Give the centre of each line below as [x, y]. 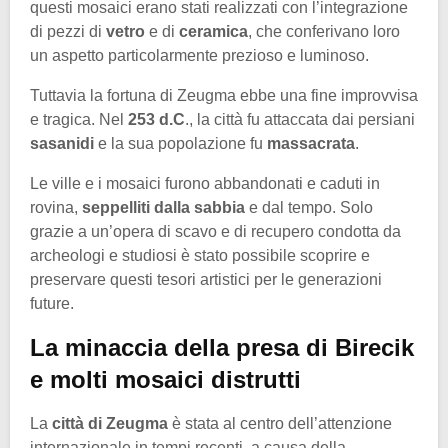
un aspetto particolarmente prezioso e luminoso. [199, 56]
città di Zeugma [110, 424]
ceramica [213, 32]
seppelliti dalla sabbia [163, 208]
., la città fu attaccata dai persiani [300, 120]
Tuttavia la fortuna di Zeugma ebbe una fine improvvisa [224, 96]
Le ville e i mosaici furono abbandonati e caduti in [205, 184]
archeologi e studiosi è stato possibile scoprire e [200, 256]
